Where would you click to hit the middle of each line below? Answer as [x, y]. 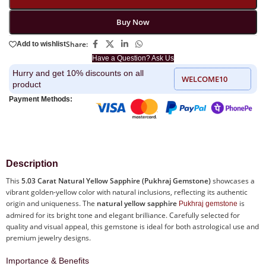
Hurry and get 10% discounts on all [78, 73]
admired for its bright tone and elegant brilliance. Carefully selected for [123, 215]
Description [32, 163]
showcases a [233, 180]
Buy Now [133, 22]
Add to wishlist [41, 44]
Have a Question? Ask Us [133, 58]
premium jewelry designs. [48, 237]
